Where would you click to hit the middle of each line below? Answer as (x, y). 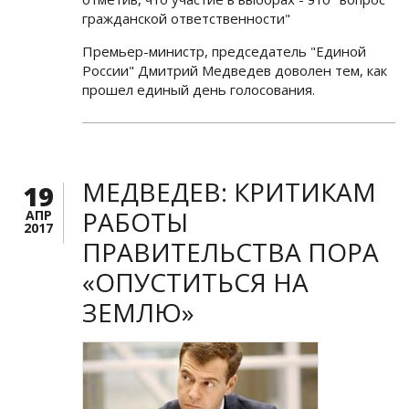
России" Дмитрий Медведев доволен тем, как (235, 70)
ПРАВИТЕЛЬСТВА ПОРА (231, 252)
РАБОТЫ (135, 221)
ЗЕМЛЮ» (138, 312)
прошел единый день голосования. (199, 89)
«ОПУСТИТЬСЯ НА (195, 282)
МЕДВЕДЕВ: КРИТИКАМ (229, 191)
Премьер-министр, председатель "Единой (224, 51)
